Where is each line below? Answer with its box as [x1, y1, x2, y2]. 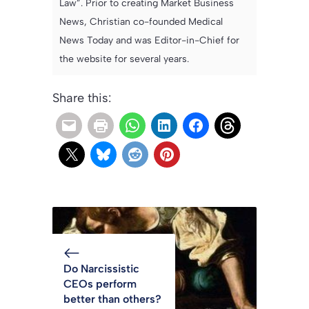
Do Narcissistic [63, 262, 139, 276]
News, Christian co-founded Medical [59, 16, 223, 28]
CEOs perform [63, 277, 137, 291]
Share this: [52, 90, 111, 106]
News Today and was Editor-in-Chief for [59, 34, 239, 47]
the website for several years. [59, 53, 189, 66]
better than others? [63, 292, 161, 306]
